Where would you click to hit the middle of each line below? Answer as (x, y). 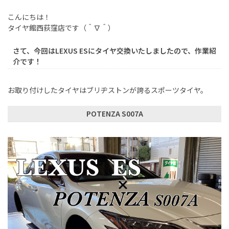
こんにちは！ (29, 17)
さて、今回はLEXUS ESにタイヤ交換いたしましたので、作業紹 (114, 51)
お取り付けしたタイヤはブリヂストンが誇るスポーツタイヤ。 (108, 90)
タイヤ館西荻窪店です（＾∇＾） (61, 28)
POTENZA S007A (114, 114)
